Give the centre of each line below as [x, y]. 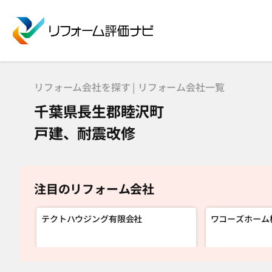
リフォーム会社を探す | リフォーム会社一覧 [129, 87]
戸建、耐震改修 [85, 133]
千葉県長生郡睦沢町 [99, 111]
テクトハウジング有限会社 [92, 219]
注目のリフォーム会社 [94, 189]
